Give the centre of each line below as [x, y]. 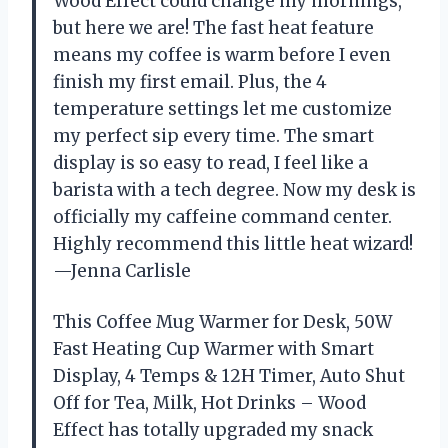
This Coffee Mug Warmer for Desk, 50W [222, 322]
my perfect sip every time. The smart [213, 136]
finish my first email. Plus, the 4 [190, 82]
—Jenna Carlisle [122, 271]
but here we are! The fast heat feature [213, 28]
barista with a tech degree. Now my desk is [234, 190]
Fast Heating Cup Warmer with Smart [213, 349]
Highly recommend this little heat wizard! [233, 244]
